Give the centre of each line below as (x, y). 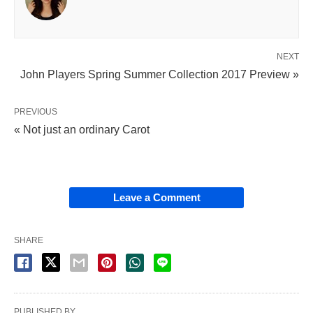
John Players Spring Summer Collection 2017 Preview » (160, 74)
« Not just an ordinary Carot (82, 129)
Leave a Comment (156, 197)
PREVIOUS (36, 111)
